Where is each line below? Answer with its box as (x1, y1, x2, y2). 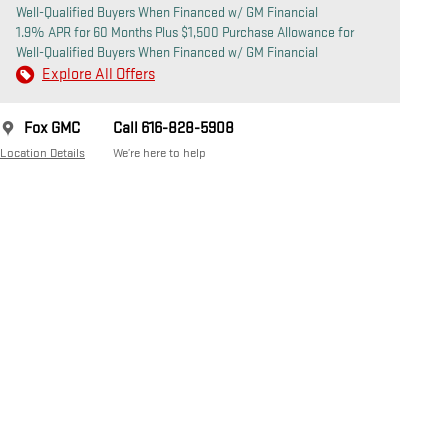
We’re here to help (113, 144, 206, 161)
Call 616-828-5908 (113, 118, 234, 138)
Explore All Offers (42, 64, 155, 84)
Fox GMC (24, 118, 80, 138)
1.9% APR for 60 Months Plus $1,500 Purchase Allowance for (16, 23, 354, 41)
